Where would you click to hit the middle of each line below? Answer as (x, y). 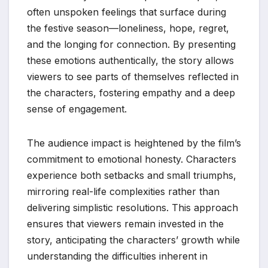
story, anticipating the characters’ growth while (133, 240)
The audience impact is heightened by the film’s (134, 143)
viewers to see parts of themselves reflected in (133, 77)
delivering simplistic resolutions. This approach (133, 208)
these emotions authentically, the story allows (130, 61)
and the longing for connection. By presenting (131, 45)
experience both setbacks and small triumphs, (132, 176)
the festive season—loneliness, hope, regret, (128, 28)
